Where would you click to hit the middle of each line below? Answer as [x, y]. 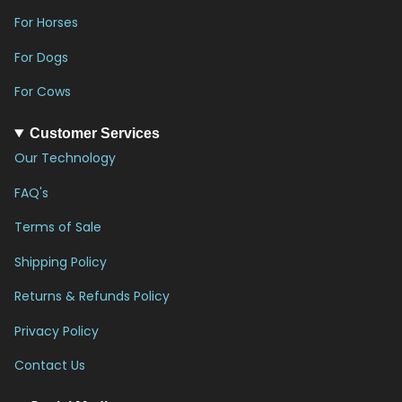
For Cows [43, 92]
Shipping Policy [61, 262]
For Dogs [41, 57]
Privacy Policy [57, 331]
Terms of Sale [58, 227]
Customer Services [94, 133]
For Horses [46, 22]
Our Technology [65, 158]
